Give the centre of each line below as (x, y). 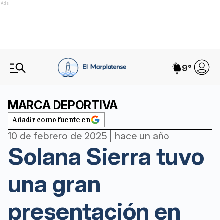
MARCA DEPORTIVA (63, 105)
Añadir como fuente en (51, 120)
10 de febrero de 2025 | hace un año (89, 136)
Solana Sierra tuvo (106, 156)
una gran (54, 183)
